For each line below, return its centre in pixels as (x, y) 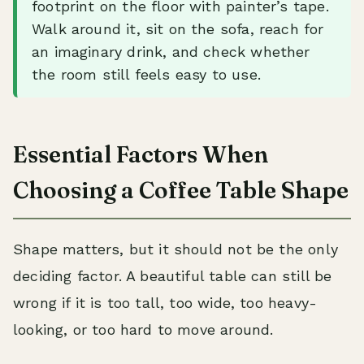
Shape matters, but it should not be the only (175, 249)
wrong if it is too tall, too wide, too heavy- (165, 303)
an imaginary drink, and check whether (171, 52)
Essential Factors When (141, 154)
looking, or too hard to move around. (143, 329)
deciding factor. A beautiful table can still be (173, 276)
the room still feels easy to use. (146, 74)
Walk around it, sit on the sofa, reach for (178, 29)
